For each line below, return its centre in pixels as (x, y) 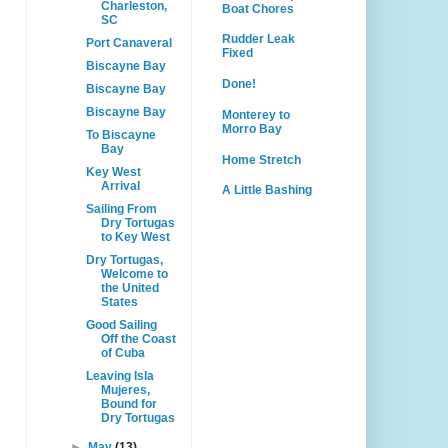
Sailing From (121, 209)
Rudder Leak (258, 39)
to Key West (135, 237)
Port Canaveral (128, 43)
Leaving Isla (119, 376)
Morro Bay (252, 128)
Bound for (128, 404)
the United (129, 288)
